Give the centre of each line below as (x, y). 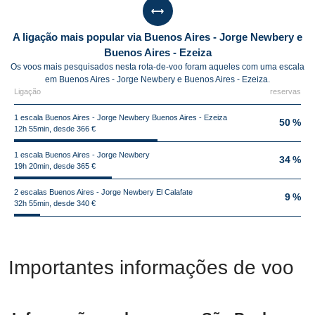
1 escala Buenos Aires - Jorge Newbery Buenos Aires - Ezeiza (121, 117)
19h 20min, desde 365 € (55, 166)
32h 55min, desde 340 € (55, 203)
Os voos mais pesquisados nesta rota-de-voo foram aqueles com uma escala (157, 67)
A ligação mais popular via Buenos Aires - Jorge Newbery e (157, 37)
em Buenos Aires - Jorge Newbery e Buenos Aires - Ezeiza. (157, 79)
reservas (285, 91)
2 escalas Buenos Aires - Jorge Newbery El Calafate (103, 192)
